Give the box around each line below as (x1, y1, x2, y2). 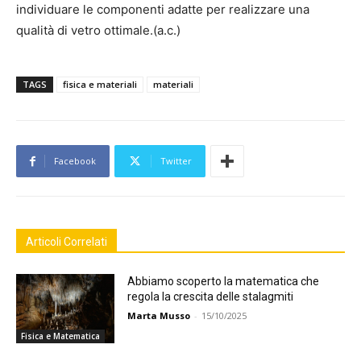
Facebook (54, 155, 96, 168)
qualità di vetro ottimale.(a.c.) (16, 23, 180, 39)
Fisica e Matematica (21, 330, 100, 342)
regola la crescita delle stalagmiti (127, 290, 294, 304)
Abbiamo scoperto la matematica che (127, 275, 320, 288)
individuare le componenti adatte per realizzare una (16, 2, 309, 18)
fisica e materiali (63, 78, 137, 91)
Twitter (160, 155, 192, 168)
